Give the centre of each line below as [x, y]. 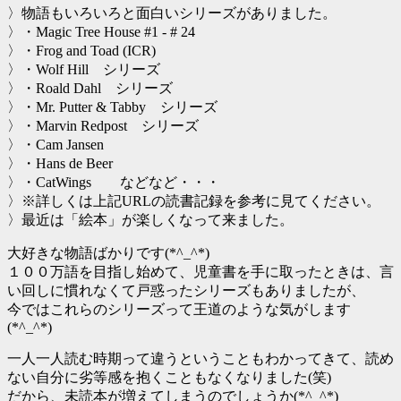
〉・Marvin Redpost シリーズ [103, 126]
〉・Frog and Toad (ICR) [81, 51]
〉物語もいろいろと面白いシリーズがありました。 [172, 13]
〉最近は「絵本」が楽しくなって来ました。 [150, 220]
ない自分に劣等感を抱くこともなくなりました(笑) [169, 378]
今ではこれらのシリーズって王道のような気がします [179, 310]
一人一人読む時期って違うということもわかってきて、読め [200, 359]
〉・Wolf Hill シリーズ [84, 70]
